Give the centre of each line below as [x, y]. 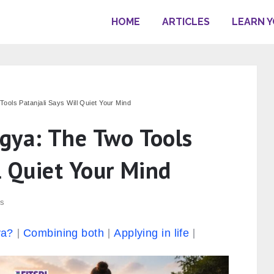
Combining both [64, 233]
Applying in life [152, 233]
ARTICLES [186, 22]
